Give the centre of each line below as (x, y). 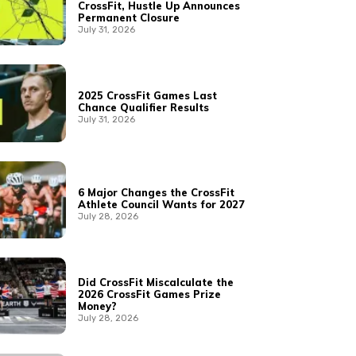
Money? (98, 306)
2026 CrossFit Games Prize (150, 294)
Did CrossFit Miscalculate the (156, 282)
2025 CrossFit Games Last (148, 96)
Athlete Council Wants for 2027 (162, 204)
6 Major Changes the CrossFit (157, 192)
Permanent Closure (129, 17)
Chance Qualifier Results (144, 108)
